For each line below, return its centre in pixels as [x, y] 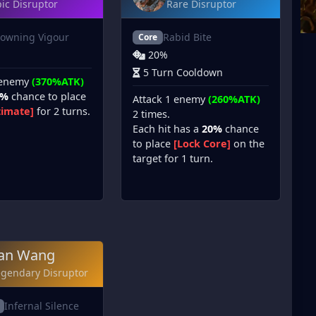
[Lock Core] [202, 144]
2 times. [152, 114]
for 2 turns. [62, 111]
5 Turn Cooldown [183, 73]
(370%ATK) [57, 82]
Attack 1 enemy [171, 99]
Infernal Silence [42, 306]
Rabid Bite [187, 37]
